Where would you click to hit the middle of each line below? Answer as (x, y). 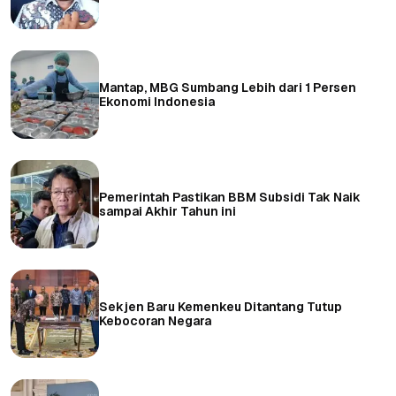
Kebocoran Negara (155, 320)
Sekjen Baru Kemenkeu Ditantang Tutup (221, 306)
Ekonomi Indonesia (157, 101)
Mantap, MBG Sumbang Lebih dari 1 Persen (228, 87)
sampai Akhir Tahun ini (168, 211)
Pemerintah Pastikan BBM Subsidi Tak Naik (230, 197)
